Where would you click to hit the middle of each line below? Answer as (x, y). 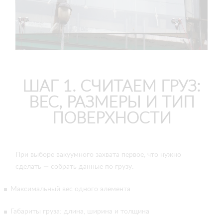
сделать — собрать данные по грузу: (76, 167)
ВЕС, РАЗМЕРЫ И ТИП (111, 103)
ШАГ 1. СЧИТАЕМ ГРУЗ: (111, 87)
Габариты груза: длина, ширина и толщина (80, 212)
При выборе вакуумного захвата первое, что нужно (98, 155)
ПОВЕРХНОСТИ (111, 118)
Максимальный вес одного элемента (70, 189)
